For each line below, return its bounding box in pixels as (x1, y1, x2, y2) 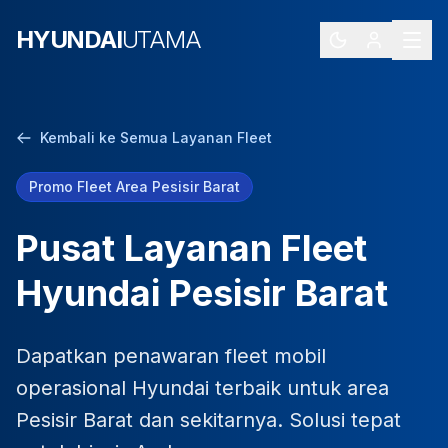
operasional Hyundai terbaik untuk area (16, 376, 389, 400)
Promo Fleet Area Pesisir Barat (29, 178, 240, 195)
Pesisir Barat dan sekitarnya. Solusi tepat (16, 408, 401, 432)
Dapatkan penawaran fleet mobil (16, 344, 326, 368)
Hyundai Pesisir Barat (16, 271, 388, 315)
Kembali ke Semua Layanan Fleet (40, 129, 272, 146)
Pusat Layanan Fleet (16, 226, 367, 270)
